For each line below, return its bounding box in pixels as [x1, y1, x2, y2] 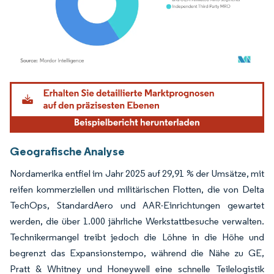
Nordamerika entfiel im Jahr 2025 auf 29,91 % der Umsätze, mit [10, 167, 264, 179]
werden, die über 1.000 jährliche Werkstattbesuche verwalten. [10, 215, 264, 227]
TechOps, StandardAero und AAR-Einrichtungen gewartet [10, 199, 264, 211]
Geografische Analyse [10, 143, 125, 158]
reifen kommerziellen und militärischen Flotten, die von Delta [10, 183, 264, 195]
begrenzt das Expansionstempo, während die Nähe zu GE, [10, 246, 264, 259]
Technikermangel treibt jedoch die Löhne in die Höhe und [10, 231, 264, 243]
